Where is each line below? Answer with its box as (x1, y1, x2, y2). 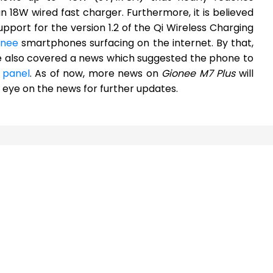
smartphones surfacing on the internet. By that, (18, 36, 254, 51)
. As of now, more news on (29, 66, 162, 81)
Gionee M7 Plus (161, 66, 236, 81)
